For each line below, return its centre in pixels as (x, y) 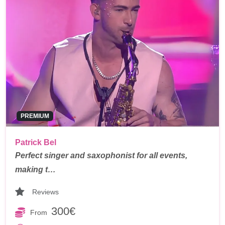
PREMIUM (35, 116)
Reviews (45, 192)
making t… (35, 170)
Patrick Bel (36, 143)
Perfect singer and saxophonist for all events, (101, 156)
